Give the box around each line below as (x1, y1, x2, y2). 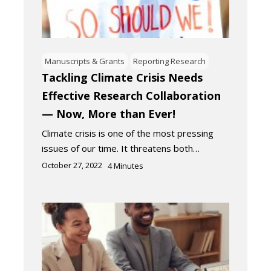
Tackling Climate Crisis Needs (42, 70, 203, 85)
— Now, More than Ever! (42, 106, 175, 122)
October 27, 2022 (42, 160, 102, 171)
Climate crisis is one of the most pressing (42, 127, 214, 140)
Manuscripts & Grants (45, 56, 125, 67)
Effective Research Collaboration (42, 88, 221, 103)
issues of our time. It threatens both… (42, 142, 200, 155)
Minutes (114, 160, 143, 172)
